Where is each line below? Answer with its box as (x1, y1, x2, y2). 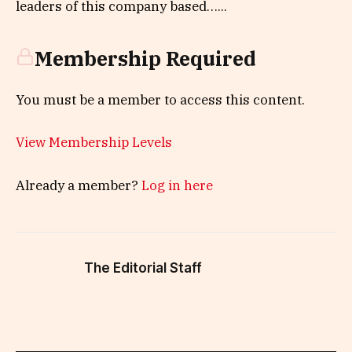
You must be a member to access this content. (16, 91, 305, 109)
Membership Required (35, 46, 256, 72)
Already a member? (16, 176, 141, 194)
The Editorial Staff (84, 259, 202, 276)
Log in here (141, 176, 213, 194)
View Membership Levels (16, 134, 172, 152)
